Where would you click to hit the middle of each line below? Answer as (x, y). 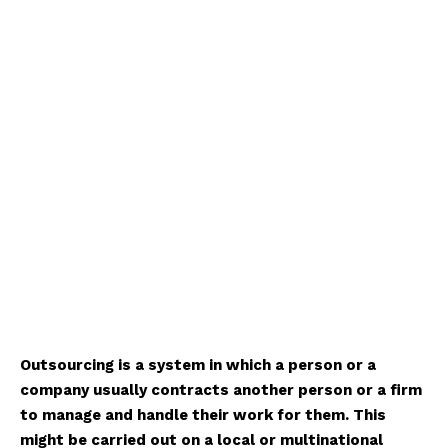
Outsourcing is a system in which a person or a (198, 365)
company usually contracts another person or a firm (221, 390)
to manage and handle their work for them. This (203, 415)
